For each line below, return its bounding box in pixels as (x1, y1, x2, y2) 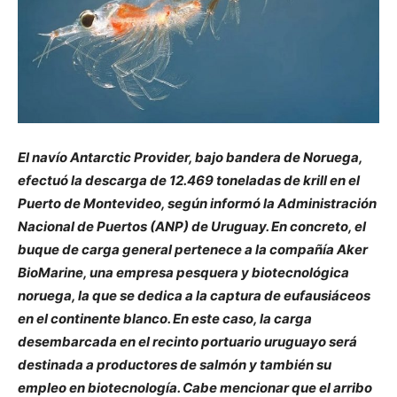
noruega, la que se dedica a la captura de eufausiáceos (18, 286, 370, 304)
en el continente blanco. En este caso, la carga (18, 309, 312, 327)
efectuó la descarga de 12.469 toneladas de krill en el (18, 171, 360, 189)
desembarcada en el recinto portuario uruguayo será (18, 332, 357, 350)
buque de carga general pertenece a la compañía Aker (18, 240, 368, 258)
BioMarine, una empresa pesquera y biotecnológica (18, 263, 349, 281)
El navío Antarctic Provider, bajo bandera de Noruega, (18, 148, 362, 166)
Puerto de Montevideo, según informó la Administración (18, 194, 377, 212)
